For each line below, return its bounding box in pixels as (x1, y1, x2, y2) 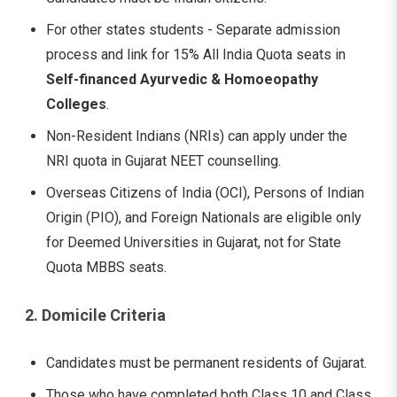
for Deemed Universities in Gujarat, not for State (46, 233, 341, 251)
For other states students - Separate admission (46, 20, 340, 38)
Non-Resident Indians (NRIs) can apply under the (46, 127, 347, 144)
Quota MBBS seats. (46, 258, 167, 276)
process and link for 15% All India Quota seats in (46, 45, 346, 63)
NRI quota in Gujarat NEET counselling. (46, 152, 281, 169)
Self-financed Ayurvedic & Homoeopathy (46, 70, 318, 88)
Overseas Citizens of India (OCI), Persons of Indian (46, 183, 364, 201)
